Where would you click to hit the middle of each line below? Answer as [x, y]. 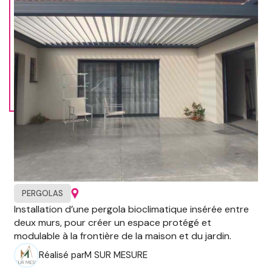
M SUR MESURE [116, 255]
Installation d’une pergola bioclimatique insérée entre [131, 209]
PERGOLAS [42, 194]
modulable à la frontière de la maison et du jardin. [122, 236]
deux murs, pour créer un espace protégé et [112, 222]
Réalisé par [61, 255]
